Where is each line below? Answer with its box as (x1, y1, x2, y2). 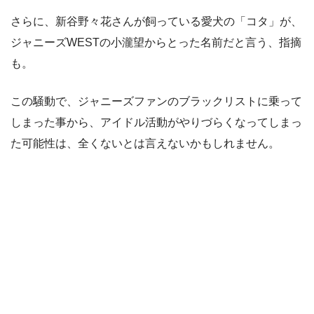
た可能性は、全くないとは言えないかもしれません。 (11, 137, 280, 150)
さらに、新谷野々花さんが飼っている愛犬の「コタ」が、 (11, 15, 302, 28)
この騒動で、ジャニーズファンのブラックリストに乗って (11, 95, 302, 108)
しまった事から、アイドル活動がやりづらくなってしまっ (11, 116, 302, 129)
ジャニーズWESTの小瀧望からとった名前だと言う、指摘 (11, 36, 301, 49)
